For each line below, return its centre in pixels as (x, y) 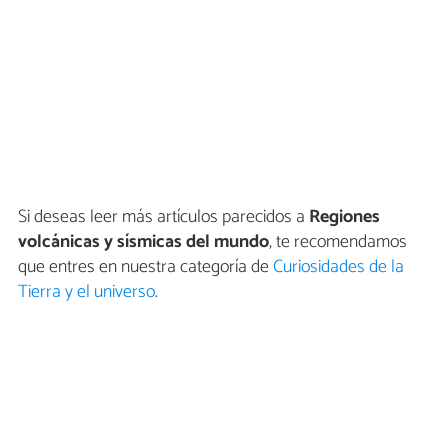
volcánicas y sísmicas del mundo (143, 242)
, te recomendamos (338, 242)
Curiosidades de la (338, 267)
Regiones (344, 217)
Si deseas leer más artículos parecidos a (163, 217)
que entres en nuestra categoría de (145, 267)
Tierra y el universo (86, 292)
